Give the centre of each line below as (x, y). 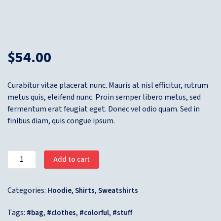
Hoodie (59, 191)
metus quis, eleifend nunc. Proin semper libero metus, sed (104, 97)
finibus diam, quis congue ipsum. (61, 121)
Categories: (27, 190)
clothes (64, 213)
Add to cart (71, 159)
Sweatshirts (118, 191)
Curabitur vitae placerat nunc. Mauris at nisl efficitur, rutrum (108, 85)
